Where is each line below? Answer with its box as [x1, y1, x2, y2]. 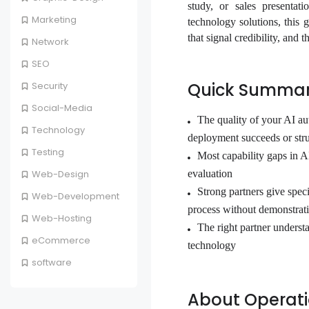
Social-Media [32, 101, 92, 115]
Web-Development [32, 190, 119, 203]
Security [32, 79, 68, 93]
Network [32, 35, 69, 49]
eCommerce [32, 234, 90, 248]
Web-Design [32, 168, 89, 181]
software [32, 256, 72, 270]
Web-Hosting [32, 212, 92, 226]
